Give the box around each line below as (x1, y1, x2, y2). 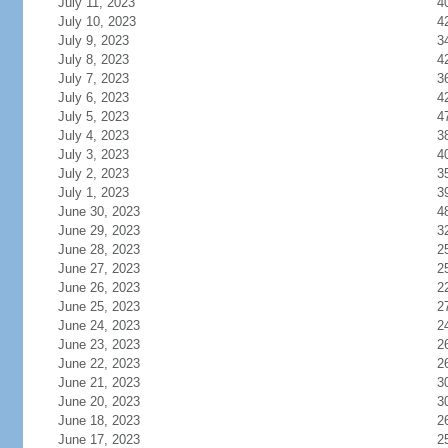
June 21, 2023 (57, 375, 140, 390)
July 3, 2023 (57, 147, 129, 162)
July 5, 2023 (57, 109, 129, 124)
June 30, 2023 (57, 204, 140, 219)
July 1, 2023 (57, 185, 129, 200)
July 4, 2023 (57, 128, 129, 143)
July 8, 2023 (57, 52, 129, 67)
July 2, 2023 (57, 166, 129, 181)
